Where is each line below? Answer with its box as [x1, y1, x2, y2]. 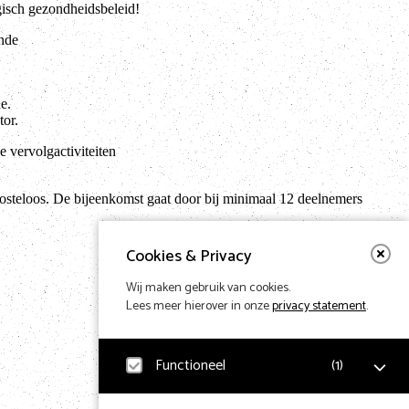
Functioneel [155, 353, 225, 378]
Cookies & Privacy [126, 243, 252, 270]
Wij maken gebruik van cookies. [126, 278, 290, 299]
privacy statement [272, 296, 366, 317]
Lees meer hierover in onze [126, 296, 272, 317]
